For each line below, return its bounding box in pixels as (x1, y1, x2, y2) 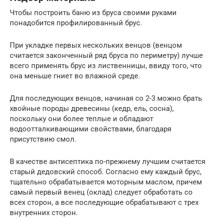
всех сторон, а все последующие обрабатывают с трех (10, 198, 199, 207)
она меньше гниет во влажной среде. (10, 71, 140, 80)
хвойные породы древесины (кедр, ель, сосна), (10, 104, 174, 113)
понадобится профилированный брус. (10, 18, 142, 27)
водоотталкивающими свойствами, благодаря (10, 124, 171, 133)
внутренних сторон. (10, 208, 78, 217)
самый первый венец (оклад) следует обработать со (10, 187, 193, 197)
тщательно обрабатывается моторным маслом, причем (10, 177, 202, 186)
